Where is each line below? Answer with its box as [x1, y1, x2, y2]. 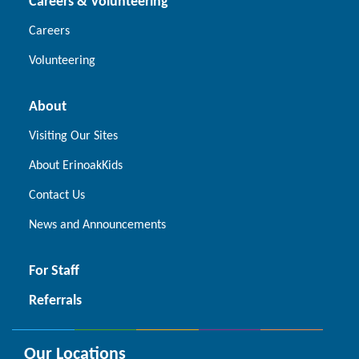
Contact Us [29, 189, 85, 203]
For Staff [29, 264, 79, 280]
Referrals [29, 293, 82, 309]
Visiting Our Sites [29, 130, 118, 143]
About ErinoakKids [29, 159, 123, 173]
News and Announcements [29, 219, 166, 232]
